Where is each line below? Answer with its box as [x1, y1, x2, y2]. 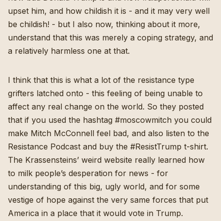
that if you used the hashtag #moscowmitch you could [8, 115, 212, 125]
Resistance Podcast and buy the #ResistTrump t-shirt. [8, 142, 208, 152]
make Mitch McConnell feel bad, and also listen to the [8, 128, 209, 139]
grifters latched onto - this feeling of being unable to [8, 88, 203, 99]
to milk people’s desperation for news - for [8, 168, 168, 179]
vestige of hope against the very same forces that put [8, 195, 208, 205]
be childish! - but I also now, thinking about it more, [8, 19, 200, 30]
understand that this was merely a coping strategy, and [8, 33, 213, 43]
